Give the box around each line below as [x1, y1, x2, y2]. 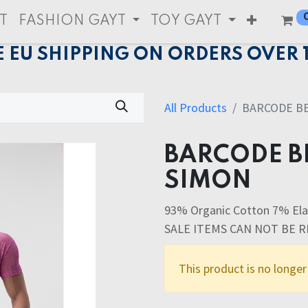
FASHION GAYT [19, 14, 126, 28]
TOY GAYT [151, 14, 222, 28]
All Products [164, 100, 227, 116]
